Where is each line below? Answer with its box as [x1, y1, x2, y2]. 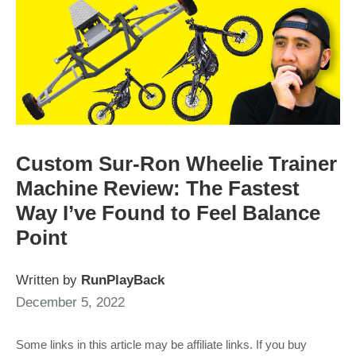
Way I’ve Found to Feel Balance [16, 202, 320, 225]
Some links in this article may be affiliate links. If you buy [16, 339, 307, 352]
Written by [16, 273, 81, 288]
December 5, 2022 [16, 295, 125, 311]
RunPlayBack [81, 273, 164, 288]
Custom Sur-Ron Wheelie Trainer [16, 153, 337, 176]
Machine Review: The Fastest [16, 177, 300, 200]
